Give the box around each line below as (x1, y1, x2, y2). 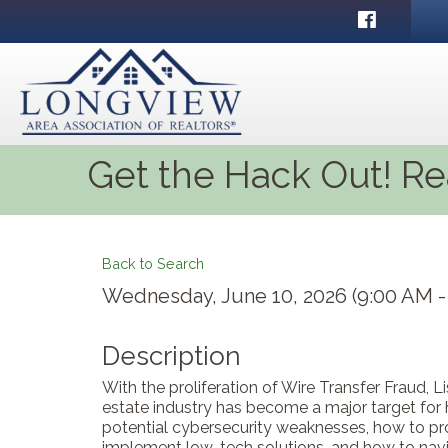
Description (102, 341, 241, 372)
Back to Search (102, 255, 204, 273)
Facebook (357, 9, 432, 28)
